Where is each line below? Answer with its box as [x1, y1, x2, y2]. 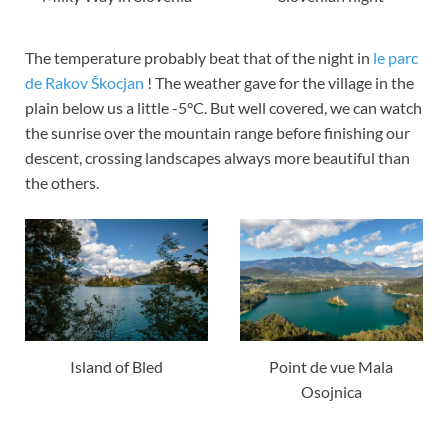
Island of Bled [70, 356, 164, 376]
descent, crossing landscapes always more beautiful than [25, 147, 410, 167]
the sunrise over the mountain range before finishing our [25, 122, 410, 142]
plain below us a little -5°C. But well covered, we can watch [25, 97, 422, 117]
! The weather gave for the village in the [144, 72, 414, 92]
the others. [25, 172, 99, 192]
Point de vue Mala [269, 356, 394, 376]
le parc [373, 47, 418, 67]
